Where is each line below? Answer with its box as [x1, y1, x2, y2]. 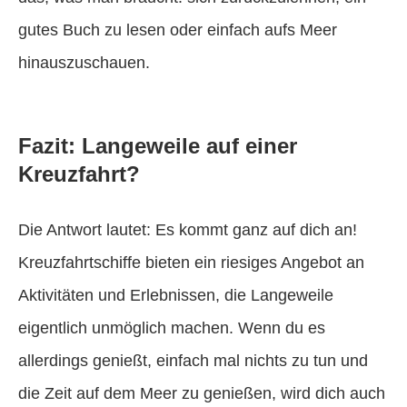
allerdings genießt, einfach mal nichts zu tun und [18, 351, 368, 370]
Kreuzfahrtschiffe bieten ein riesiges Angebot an [18, 253, 364, 272]
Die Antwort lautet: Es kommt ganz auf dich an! [18, 220, 357, 239]
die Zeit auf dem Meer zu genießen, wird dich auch [18, 383, 385, 402]
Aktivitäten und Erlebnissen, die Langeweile [18, 285, 333, 304]
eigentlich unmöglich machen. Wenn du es [18, 318, 325, 337]
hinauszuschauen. [18, 53, 150, 72]
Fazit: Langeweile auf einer [18, 133, 297, 158]
